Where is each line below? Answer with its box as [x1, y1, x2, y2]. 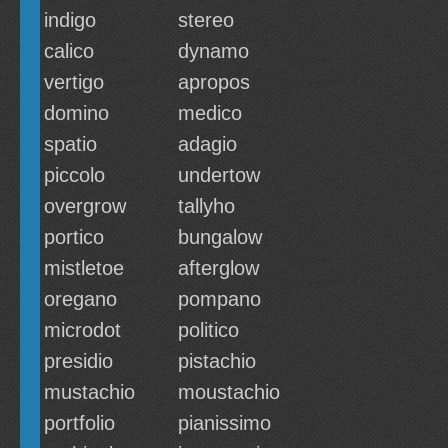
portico [44, 226, 104, 248]
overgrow [44, 195, 126, 217]
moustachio [178, 381, 280, 403]
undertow [178, 164, 260, 186]
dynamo [178, 40, 249, 62]
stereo [178, 9, 234, 31]
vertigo [44, 71, 104, 93]
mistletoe [44, 257, 124, 279]
